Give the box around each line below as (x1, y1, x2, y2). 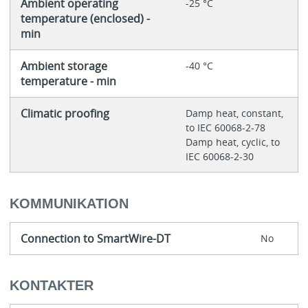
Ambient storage (20, 58, 107, 74)
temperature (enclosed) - (20, 11, 150, 27)
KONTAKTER (9, 278, 93, 294)
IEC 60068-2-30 (185, 150, 254, 164)
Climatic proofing (20, 106, 109, 122)
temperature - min (20, 74, 116, 89)
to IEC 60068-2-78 (185, 121, 268, 135)
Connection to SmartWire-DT (20, 230, 170, 246)
